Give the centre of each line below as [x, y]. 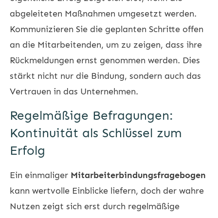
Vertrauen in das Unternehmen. [74, 91]
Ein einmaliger [40, 175]
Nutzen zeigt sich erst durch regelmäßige [95, 206]
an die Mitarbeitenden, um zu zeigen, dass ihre [106, 45]
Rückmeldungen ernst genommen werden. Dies [105, 60]
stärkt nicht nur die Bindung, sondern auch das [105, 76]
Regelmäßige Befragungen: [91, 115]
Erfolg [27, 150]
